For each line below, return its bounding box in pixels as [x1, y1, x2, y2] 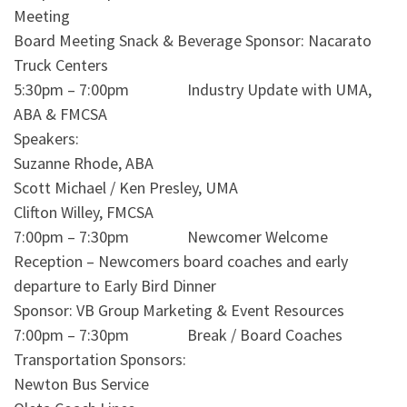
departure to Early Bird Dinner [14, 275, 216, 297]
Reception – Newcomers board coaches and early [14, 251, 348, 273]
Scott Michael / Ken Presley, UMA [14, 177, 238, 199]
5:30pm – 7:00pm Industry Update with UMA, [14, 79, 372, 101]
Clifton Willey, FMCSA [14, 202, 154, 223]
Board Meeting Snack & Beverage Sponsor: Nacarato [14, 30, 372, 52]
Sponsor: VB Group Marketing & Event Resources [14, 300, 344, 322]
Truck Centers [14, 55, 108, 76]
